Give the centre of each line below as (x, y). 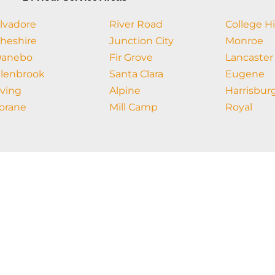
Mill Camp (133, 107)
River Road (136, 24)
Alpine (125, 90)
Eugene (245, 74)
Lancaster (250, 57)
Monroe (245, 41)
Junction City (141, 41)
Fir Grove (131, 57)
